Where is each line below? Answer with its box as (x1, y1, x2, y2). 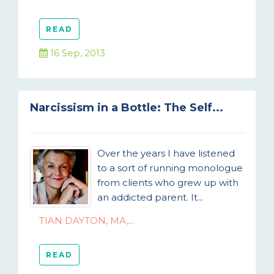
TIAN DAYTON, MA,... (39, 215, 134, 226)
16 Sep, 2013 (48, 47, 105, 59)
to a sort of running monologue (97, 162, 243, 174)
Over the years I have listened (97, 147, 235, 159)
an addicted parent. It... (97, 191, 203, 203)
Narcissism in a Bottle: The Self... (30, 101, 223, 114)
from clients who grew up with (97, 177, 239, 188)
